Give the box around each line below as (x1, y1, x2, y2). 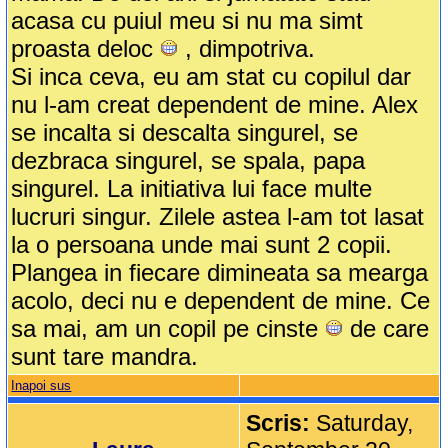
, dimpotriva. (178, 35, 316, 63)
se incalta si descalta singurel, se (11, 119, 359, 147)
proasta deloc (11, 35, 161, 63)
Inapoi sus (11, 378, 72, 394)
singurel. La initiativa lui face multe (11, 175, 373, 203)
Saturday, (316, 410, 414, 437)
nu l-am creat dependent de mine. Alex (11, 91, 419, 119)
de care (343, 315, 430, 343)
